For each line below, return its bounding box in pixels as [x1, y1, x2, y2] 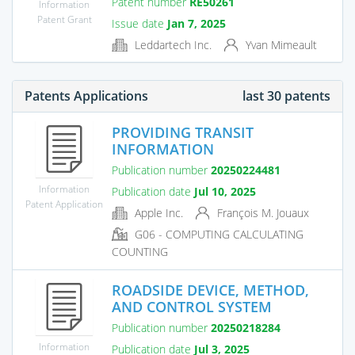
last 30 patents [242, 86, 330, 105]
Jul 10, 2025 [194, 183, 256, 199]
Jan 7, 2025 [167, 15, 226, 31]
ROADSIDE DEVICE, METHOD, [112, 280, 309, 300]
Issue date [112, 15, 167, 31]
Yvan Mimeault [242, 36, 317, 52]
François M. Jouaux [214, 204, 309, 220]
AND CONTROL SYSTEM [112, 296, 272, 316]
